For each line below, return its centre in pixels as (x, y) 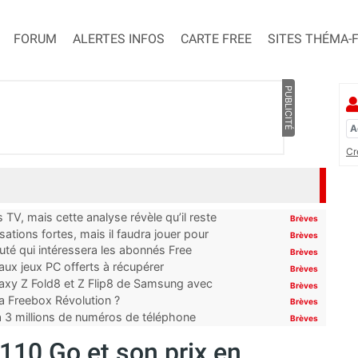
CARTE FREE (216, 39)
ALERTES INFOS (119, 39)
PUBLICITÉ (288, 108)
